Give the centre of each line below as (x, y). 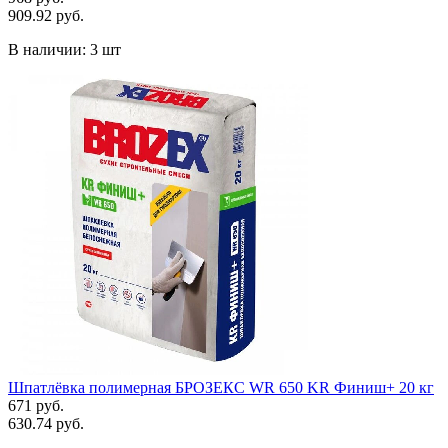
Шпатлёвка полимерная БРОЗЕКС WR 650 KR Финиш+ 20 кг (221, 387)
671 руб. (36, 405)
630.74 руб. (46, 423)
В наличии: (49, 49)
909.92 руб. (46, 15)
